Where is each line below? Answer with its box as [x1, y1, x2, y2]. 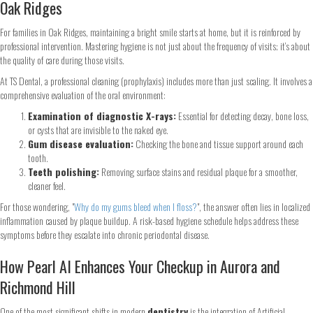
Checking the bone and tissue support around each [133, 136, 303, 151]
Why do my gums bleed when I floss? [74, 198, 197, 214]
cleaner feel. [28, 177, 66, 193]
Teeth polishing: [28, 163, 99, 179]
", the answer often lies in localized [197, 198, 310, 214]
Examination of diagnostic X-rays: [28, 108, 176, 123]
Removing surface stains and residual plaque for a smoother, [99, 163, 298, 179]
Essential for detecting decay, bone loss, [176, 108, 309, 123]
